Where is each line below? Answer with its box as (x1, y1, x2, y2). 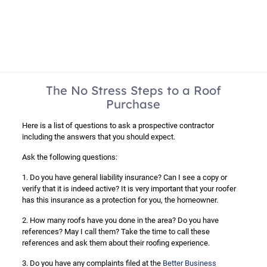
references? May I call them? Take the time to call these (21, 227, 210, 236)
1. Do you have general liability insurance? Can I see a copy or (21, 173, 227, 182)
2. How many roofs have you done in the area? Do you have (21, 216, 219, 225)
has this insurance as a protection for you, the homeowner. (21, 195, 218, 204)
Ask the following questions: (21, 153, 117, 162)
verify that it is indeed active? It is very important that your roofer (21, 184, 236, 193)
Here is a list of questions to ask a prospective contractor (21, 121, 214, 130)
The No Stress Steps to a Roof (45, 83, 221, 98)
